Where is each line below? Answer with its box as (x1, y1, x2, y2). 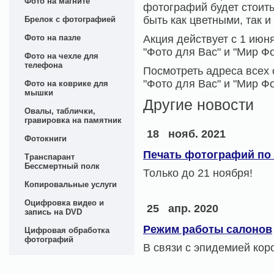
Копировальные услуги (24, 180, 117, 189)
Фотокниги (24, 134, 67, 143)
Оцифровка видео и (24, 198, 104, 207)
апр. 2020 (168, 202, 218, 215)
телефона (24, 61, 62, 70)
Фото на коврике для (24, 79, 108, 88)
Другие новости (143, 97, 254, 113)
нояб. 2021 (168, 128, 226, 140)
